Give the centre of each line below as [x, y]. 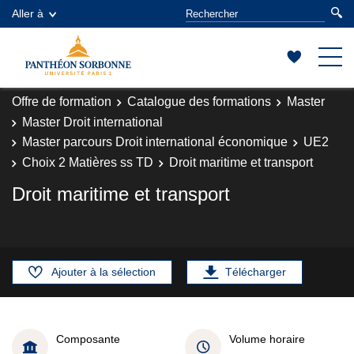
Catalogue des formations [199, 102]
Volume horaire [267, 339]
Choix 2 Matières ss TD [88, 162]
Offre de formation [62, 102]
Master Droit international [92, 122]
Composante [88, 339]
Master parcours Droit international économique [155, 142]
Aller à [28, 13]
